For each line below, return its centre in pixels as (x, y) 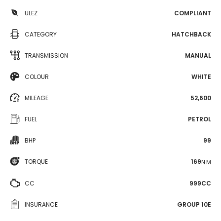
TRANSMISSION (46, 55)
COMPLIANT (193, 13)
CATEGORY (41, 34)
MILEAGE (37, 98)
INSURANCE (41, 204)
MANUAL (198, 55)
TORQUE (36, 162)
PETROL (200, 119)
